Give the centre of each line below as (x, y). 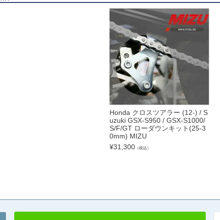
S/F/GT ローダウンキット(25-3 (157, 128)
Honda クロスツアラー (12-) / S (158, 112)
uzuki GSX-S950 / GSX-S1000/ (157, 120)
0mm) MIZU (128, 136)
